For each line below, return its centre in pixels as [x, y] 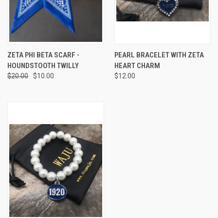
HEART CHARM [137, 65]
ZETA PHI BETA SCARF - [43, 55]
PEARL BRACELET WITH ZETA [159, 55]
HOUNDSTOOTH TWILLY [43, 65]
